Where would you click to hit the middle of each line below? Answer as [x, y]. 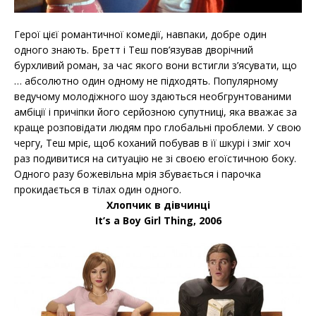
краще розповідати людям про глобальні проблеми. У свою [158, 128]
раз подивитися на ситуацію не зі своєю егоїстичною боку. [155, 159]
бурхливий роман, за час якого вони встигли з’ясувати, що [156, 66]
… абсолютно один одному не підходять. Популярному [146, 81]
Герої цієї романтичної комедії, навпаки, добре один [140, 35]
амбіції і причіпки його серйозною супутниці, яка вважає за [156, 112]
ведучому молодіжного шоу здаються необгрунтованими [153, 97]
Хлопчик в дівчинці [158, 205]
